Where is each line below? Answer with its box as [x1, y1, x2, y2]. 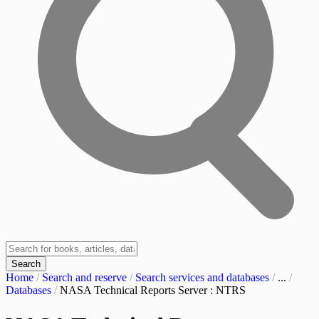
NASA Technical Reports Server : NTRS [60, 284, 246, 297]
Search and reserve [42, 271, 127, 284]
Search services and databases [135, 271, 269, 284]
